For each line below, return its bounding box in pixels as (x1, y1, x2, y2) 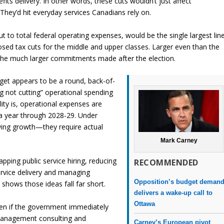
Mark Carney (160, 137, 197, 144)
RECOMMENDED (134, 157, 198, 168)
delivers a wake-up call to (134, 189, 213, 197)
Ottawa (134, 200, 155, 208)
